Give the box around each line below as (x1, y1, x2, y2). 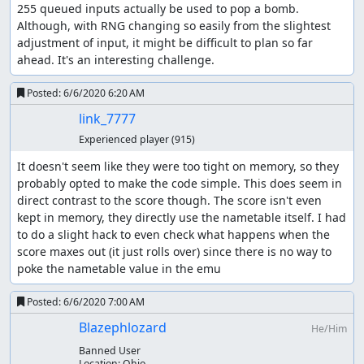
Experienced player (78, 132, 171, 147)
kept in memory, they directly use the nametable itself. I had (17, 210, 346, 226)
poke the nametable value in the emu (17, 261, 221, 277)
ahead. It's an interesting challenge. (17, 52, 214, 68)
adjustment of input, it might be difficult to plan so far (17, 35, 313, 51)
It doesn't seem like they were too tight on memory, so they (17, 158, 339, 175)
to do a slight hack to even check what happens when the (17, 227, 330, 243)
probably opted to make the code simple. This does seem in (17, 175, 342, 192)
